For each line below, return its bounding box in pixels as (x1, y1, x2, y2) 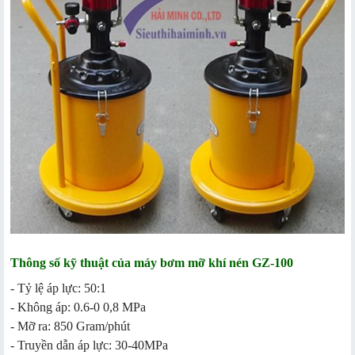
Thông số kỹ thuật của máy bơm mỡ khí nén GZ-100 (10, 256, 293, 270)
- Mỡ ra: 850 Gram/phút (10, 319, 130, 334)
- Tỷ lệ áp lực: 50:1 (10, 281, 106, 296)
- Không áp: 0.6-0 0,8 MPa (10, 300, 146, 315)
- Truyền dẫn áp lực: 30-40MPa (10, 338, 168, 353)
